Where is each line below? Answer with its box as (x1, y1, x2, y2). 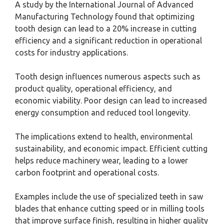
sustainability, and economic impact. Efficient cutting (15, 144, 207, 153)
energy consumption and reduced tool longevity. (15, 108, 190, 117)
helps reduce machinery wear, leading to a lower (15, 156, 188, 165)
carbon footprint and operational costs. (15, 168, 159, 177)
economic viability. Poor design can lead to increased (15, 96, 207, 105)
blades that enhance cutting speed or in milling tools (15, 204, 204, 213)
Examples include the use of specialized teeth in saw (15, 192, 203, 201)
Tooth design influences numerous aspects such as (15, 72, 200, 81)
